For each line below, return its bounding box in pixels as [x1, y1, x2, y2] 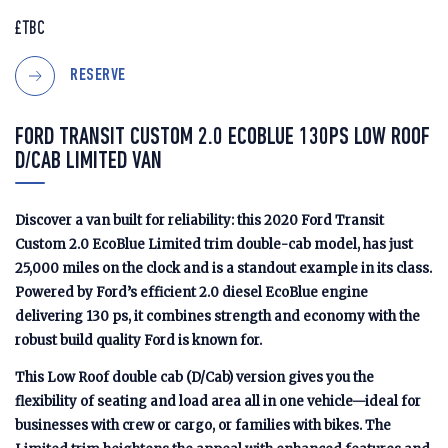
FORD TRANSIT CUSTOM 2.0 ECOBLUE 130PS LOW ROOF [15, 126, 430, 150]
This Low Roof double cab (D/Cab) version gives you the [15, 369, 374, 386]
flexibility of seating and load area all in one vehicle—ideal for [15, 393, 421, 410]
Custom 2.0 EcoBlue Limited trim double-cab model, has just [15, 236, 413, 253]
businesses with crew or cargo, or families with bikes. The [15, 417, 391, 434]
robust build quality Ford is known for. [15, 332, 262, 349]
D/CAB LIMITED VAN [15, 150, 162, 174]
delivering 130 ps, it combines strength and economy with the [15, 308, 420, 325]
